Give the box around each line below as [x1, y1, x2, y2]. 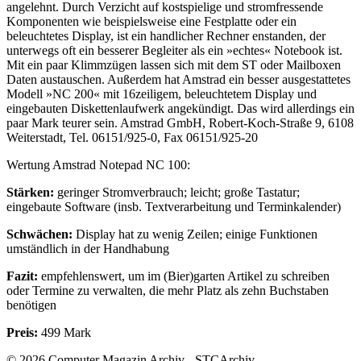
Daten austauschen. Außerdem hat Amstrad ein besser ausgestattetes [6, 72, 351, 86]
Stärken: [6, 185, 54, 199]
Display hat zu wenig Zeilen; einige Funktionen [73, 226, 317, 241]
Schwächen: [6, 226, 73, 241]
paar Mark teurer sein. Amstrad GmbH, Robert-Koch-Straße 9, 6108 [6, 115, 354, 130]
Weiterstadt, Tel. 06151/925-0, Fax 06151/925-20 [6, 130, 258, 144]
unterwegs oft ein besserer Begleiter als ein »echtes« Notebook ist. [6, 43, 342, 57]
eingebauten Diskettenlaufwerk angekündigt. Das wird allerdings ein [6, 101, 355, 115]
